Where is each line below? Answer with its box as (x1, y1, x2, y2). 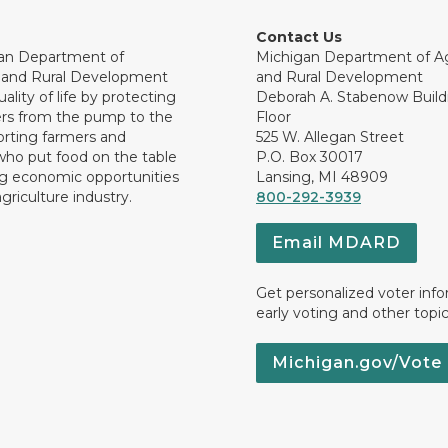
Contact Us (256, 28, 342, 46)
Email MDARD (272, 233, 401, 252)
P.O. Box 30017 (256, 148, 363, 166)
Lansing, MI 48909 (256, 168, 388, 186)
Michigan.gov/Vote (272, 353, 442, 372)
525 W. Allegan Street (256, 128, 404, 146)
